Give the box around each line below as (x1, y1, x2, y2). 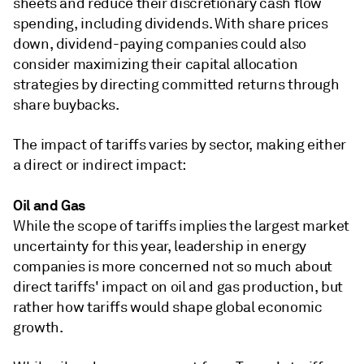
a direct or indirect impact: (13, 156, 186, 174)
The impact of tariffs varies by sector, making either (13, 136, 346, 154)
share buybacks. (13, 96, 119, 114)
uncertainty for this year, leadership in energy (13, 237, 307, 255)
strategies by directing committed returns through (13, 76, 340, 93)
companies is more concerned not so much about (13, 258, 332, 275)
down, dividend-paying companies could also (13, 35, 306, 53)
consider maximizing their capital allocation (13, 55, 298, 73)
